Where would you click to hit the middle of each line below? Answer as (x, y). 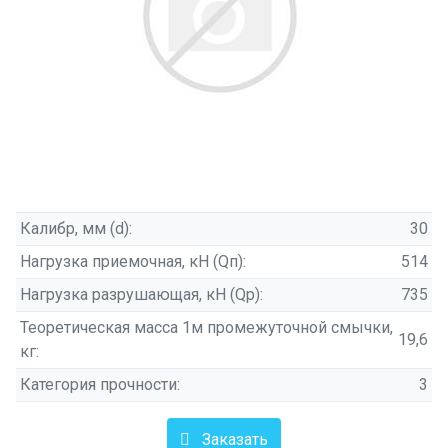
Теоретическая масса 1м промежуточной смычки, (206, 327)
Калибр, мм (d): (76, 228)
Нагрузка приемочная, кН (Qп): (133, 261)
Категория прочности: (100, 384)
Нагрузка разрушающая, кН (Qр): (141, 294)
